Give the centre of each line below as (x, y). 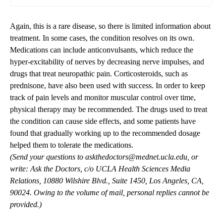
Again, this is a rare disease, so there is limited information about (110, 26)
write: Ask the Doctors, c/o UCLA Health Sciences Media (100, 169)
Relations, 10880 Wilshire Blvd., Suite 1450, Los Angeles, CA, (107, 181)
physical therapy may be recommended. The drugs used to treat (109, 110)
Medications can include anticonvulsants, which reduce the (102, 50)
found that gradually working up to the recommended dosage (105, 133)
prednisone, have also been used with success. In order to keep (108, 86)
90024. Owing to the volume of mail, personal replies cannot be (110, 193)
